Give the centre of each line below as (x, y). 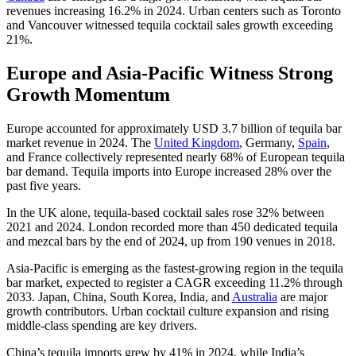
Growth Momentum (88, 94)
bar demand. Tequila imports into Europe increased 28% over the (169, 171)
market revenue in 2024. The (80, 142)
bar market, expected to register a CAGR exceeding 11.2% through (174, 282)
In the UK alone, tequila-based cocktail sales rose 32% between (165, 212)
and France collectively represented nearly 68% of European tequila (176, 157)
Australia (255, 296)
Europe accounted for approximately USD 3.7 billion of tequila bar (174, 128)
